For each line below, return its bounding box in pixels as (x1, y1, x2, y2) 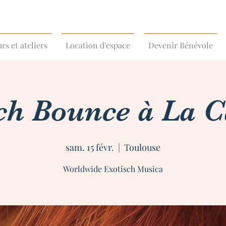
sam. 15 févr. (66, 141, 114, 153)
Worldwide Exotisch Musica (63, 163, 163, 174)
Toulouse (124, 141, 160, 153)
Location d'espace (66, 40, 130, 50)
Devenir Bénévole (148, 40, 213, 50)
